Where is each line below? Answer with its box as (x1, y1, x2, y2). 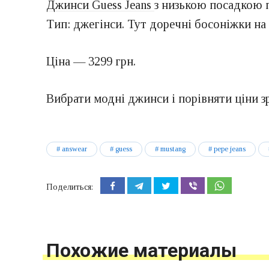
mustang (160, 144, 186, 153)
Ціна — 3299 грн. (46, 54, 136, 68)
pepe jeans (214, 144, 246, 153)
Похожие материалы (46, 238, 237, 262)
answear (62, 144, 87, 153)
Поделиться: (46, 183, 93, 192)
